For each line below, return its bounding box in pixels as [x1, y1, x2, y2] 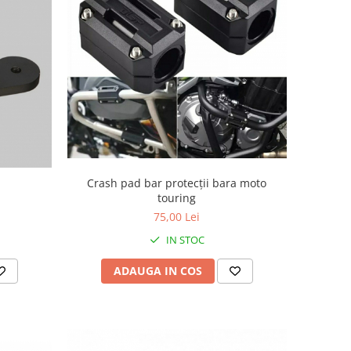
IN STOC [163, 232, 204, 247]
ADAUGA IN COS [113, 262, 202, 278]
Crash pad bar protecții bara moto [87, 175, 267, 190]
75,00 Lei [154, 208, 201, 224]
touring [157, 190, 197, 205]
